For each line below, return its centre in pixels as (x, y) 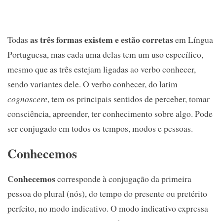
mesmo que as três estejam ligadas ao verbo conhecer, (102, 69)
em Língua (193, 40)
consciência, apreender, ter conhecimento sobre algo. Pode (110, 114)
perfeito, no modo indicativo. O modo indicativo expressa (108, 208)
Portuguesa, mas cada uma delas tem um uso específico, (105, 55)
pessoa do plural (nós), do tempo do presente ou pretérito (107, 194)
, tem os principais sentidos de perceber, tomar (129, 99)
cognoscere (27, 99)
